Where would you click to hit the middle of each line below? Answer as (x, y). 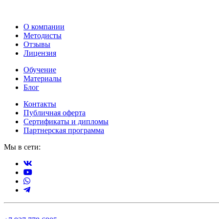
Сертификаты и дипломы (66, 121)
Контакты (40, 104)
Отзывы (37, 44)
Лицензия (40, 53)
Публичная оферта (55, 112)
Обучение (40, 69)
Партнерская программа (64, 130)
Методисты (43, 35)
